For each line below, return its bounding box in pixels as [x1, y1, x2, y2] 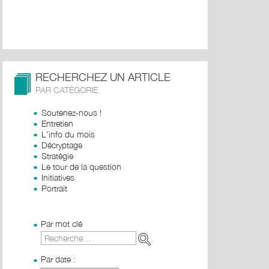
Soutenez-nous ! [41, 107, 101, 118]
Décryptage [41, 140, 82, 150]
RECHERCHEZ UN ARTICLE [35, 71, 171, 83]
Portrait [41, 183, 67, 193]
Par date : [41, 254, 76, 264]
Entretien [41, 118, 73, 128]
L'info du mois [41, 129, 95, 139]
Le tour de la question [41, 162, 121, 172]
